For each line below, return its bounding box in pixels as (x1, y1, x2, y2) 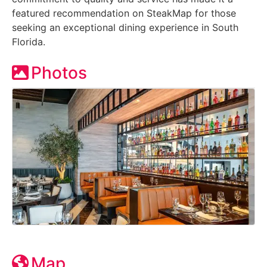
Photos (31, 62, 87, 83)
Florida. (12, 35, 45, 48)
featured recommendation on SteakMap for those (12, 7, 236, 19)
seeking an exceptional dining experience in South (12, 21, 238, 33)
